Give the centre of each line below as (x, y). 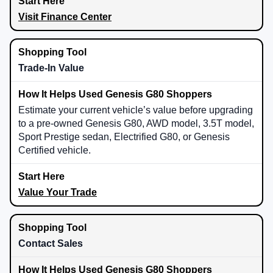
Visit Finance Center (65, 16)
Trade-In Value (51, 68)
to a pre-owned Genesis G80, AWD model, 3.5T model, (136, 123)
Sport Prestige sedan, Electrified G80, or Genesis (124, 136)
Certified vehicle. (55, 150)
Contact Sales (51, 243)
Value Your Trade (58, 192)
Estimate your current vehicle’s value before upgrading (136, 110)
